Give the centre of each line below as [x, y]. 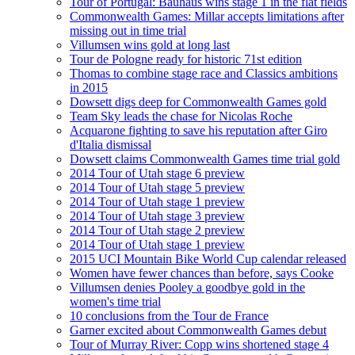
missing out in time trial [128, 30]
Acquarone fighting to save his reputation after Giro [198, 130]
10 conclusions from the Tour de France [169, 315]
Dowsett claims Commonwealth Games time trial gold [205, 158]
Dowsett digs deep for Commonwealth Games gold [198, 101]
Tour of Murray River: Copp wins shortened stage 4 [199, 344]
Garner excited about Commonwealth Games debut [198, 330]
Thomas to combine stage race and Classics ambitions [204, 73]
